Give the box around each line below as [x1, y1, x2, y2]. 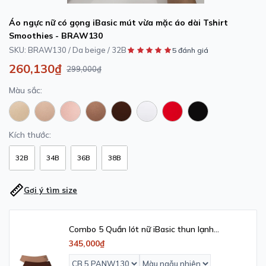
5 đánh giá [172, 45, 209, 55]
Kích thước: [9, 129, 51, 140]
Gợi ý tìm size [24, 185, 77, 195]
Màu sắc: [9, 85, 42, 96]
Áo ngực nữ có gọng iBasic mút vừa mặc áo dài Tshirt [9, 17, 228, 28]
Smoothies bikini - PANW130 [69, 233, 180, 244]
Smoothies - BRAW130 [9, 30, 103, 41]
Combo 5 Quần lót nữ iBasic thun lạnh [69, 224, 214, 235]
